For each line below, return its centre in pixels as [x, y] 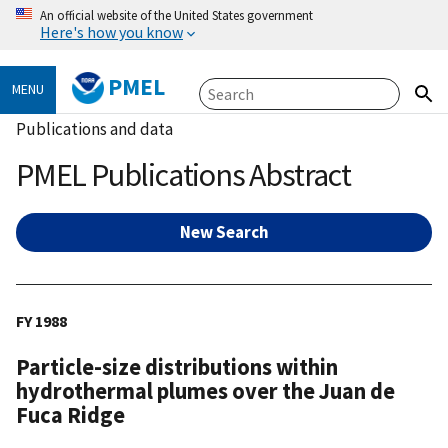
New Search [224, 231]
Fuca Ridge [70, 415]
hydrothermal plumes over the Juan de [205, 391]
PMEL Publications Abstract [183, 174]
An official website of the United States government [176, 15]
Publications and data [94, 129]
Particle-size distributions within [177, 367]
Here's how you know [111, 32]
